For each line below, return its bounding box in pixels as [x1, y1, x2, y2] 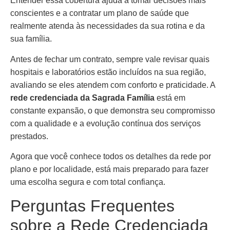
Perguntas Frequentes [10, 196, 175, 215]
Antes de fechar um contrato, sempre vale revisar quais [10, 54, 209, 64]
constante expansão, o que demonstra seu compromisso [10, 106, 215, 115]
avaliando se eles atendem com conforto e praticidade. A [10, 80, 215, 89]
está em [155, 93, 185, 102]
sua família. [10, 34, 52, 44]
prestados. [10, 131, 48, 141]
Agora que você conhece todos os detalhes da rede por [10, 152, 211, 161]
